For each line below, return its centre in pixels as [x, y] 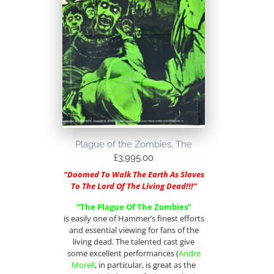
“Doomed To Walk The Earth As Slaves [134, 175]
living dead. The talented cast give [134, 241]
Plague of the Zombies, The [134, 144]
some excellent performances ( [123, 253]
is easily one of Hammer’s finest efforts [134, 218]
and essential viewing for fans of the [134, 230]
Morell [83, 265]
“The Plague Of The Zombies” [134, 206]
